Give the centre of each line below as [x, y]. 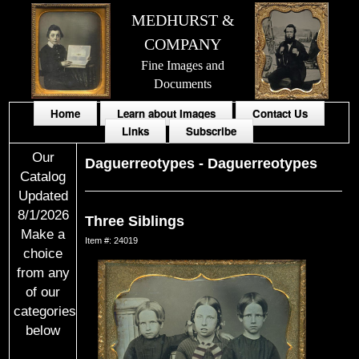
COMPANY [183, 44]
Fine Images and [183, 65]
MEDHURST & [183, 20]
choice [43, 253]
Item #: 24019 [112, 240]
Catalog [43, 176]
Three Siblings [135, 221]
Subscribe [212, 131]
